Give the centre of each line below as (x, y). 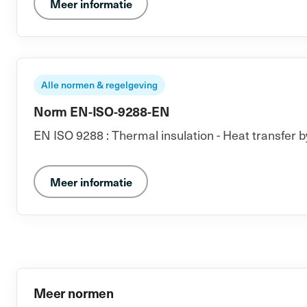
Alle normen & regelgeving (99, 85)
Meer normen (74, 293)
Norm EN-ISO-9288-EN (102, 111)
